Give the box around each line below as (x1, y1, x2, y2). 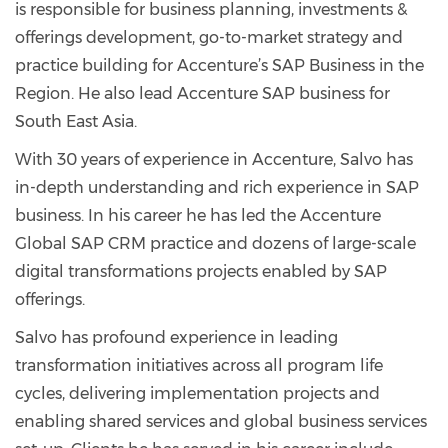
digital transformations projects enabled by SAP (15, 262, 387, 281)
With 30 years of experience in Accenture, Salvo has (15, 150, 413, 169)
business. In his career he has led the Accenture (15, 206, 381, 225)
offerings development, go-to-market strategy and (15, 28, 403, 47)
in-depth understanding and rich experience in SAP (15, 178, 419, 197)
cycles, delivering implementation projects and (15, 384, 380, 403)
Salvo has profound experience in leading (15, 328, 338, 347)
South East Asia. (15, 112, 137, 131)
